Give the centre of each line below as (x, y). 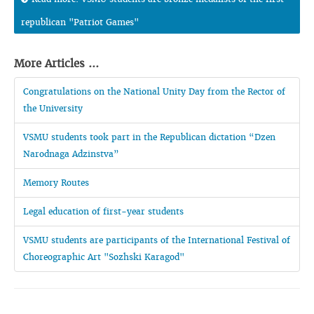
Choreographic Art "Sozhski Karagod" (104, 257)
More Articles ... (56, 63)
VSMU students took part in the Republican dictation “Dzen (149, 137)
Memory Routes (56, 183)
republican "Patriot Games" (80, 22)
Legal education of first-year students (103, 211)
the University (53, 108)
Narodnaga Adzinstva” (71, 154)
